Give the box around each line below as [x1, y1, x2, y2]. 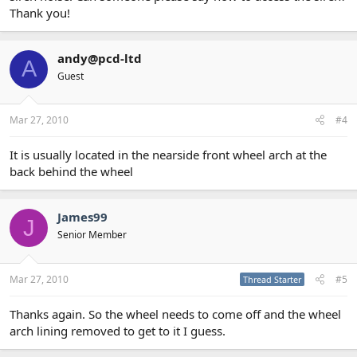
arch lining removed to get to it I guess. [10, 322, 226, 339]
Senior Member [57, 228, 127, 241]
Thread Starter [243, 273, 301, 285]
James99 [57, 209, 108, 225]
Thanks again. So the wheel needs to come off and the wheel [10, 305, 341, 322]
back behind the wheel [10, 163, 133, 179]
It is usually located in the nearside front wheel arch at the [10, 147, 327, 163]
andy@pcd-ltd [57, 49, 142, 66]
